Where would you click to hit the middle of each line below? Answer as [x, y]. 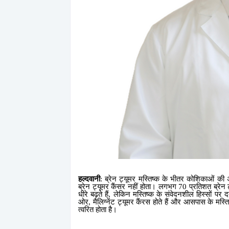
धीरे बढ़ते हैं [94, 194]
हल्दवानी [89, 179]
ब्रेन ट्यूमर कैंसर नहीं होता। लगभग [129, 187]
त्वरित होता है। [98, 210]
